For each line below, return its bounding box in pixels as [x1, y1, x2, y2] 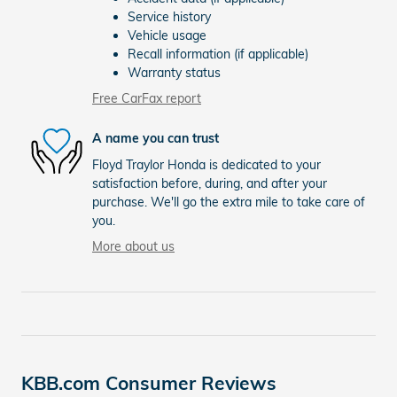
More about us [92, 237, 175, 254]
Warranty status [128, 64, 221, 81]
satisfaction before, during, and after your [92, 175, 327, 191]
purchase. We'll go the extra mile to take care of [92, 193, 365, 210]
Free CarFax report [92, 90, 201, 106]
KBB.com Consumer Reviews [21, 370, 276, 394]
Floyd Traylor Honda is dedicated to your [92, 156, 321, 173]
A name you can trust [92, 130, 219, 146]
